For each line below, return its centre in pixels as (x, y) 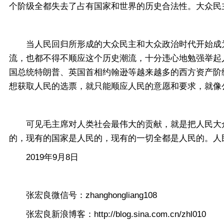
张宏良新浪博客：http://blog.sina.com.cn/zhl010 (107, 214)
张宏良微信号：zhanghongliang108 (83, 195)
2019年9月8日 (44, 157)
